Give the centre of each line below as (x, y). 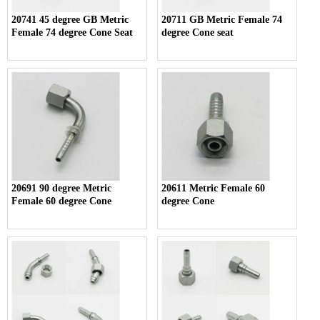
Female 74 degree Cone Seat (72, 32)
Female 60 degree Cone (61, 201)
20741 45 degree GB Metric (70, 19)
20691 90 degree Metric (61, 188)
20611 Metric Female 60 (214, 188)
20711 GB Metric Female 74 (222, 19)
